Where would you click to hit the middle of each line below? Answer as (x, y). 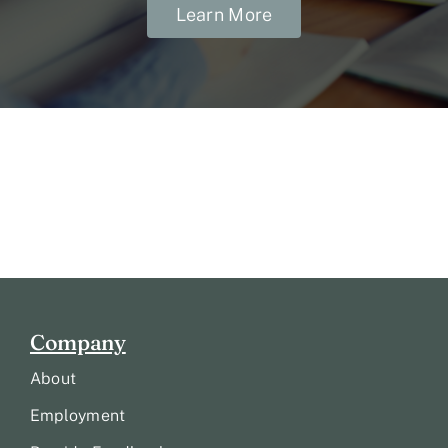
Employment (77, 416)
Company (77, 342)
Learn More (224, 15)
